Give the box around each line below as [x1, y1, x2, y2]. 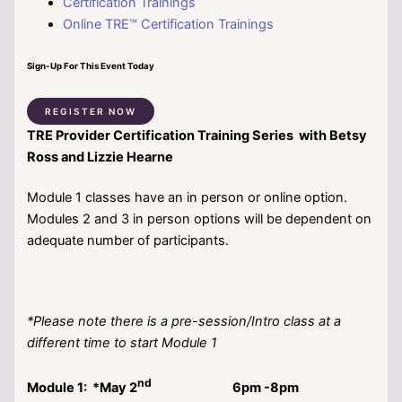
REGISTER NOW [45, 105, 137, 117]
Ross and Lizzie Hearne [27, 148, 174, 165]
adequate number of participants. [27, 232, 230, 249]
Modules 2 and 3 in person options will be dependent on [27, 210, 372, 227]
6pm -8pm [152, 379, 302, 396]
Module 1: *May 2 [27, 379, 138, 396]
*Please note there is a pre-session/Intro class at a [27, 312, 342, 329]
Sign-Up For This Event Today [27, 61, 155, 72]
